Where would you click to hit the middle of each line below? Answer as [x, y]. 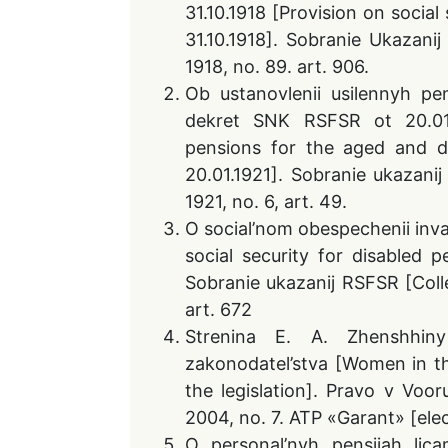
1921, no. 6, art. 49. [266, 201]
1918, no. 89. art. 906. [277, 66]
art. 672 [218, 309]
